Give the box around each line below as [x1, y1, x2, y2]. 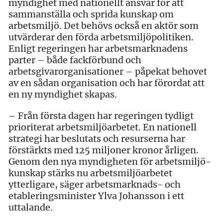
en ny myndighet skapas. [8, 88, 117, 100]
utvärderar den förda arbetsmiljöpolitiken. [8, 31, 194, 43]
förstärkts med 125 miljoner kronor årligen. [8, 144, 199, 156]
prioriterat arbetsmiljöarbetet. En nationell [8, 121, 197, 133]
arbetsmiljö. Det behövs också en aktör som [8, 19, 199, 31]
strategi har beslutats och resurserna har [8, 132, 185, 144]
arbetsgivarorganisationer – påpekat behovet [8, 65, 207, 77]
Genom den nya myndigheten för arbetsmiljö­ [8, 155, 211, 167]
